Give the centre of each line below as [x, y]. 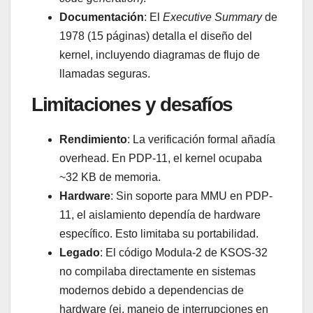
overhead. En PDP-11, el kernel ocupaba [161, 158]
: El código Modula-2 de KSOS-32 [184, 252]
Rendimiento [93, 139]
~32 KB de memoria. [110, 177]
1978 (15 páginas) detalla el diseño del [156, 36]
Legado [80, 252]
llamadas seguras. [105, 73]
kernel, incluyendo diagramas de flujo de [160, 54]
